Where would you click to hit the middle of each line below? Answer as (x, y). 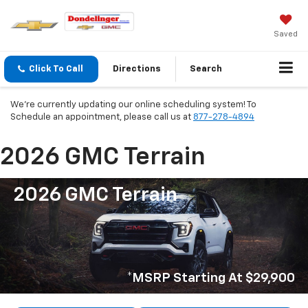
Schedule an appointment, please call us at (102, 118)
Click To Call (56, 69)
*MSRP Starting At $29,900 (211, 278)
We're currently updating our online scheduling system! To (133, 105)
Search (206, 69)
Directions (137, 69)
